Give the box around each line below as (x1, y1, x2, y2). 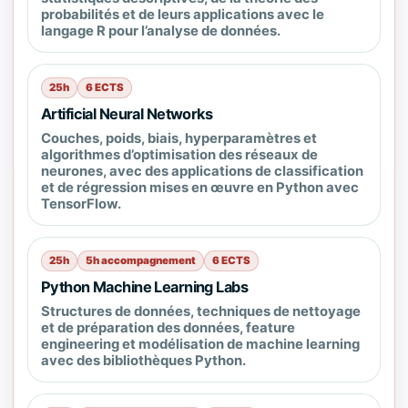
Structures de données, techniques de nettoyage (41, 303, 361, 320)
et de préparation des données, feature (41, 320, 295, 336)
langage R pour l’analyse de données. (41, 23, 280, 39)
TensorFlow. (41, 196, 121, 212)
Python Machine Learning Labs (41, 278, 249, 296)
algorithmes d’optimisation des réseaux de (41, 147, 318, 163)
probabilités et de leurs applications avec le (41, 6, 324, 23)
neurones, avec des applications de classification (41, 163, 363, 179)
